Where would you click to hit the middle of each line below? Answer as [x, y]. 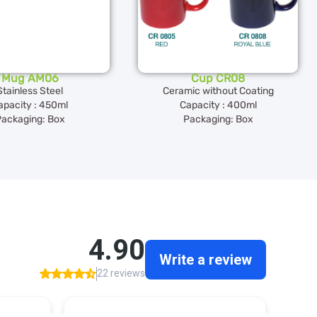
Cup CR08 [218, 79]
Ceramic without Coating [218, 91]
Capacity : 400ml [218, 105]
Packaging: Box [218, 120]
